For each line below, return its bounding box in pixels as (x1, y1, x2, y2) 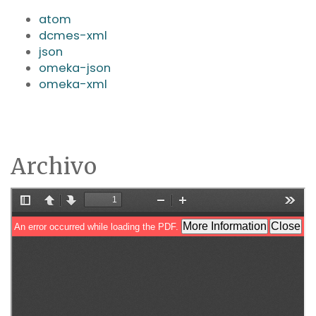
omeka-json (39, 59, 111, 76)
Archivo (11, 152, 97, 181)
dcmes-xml (39, 27, 107, 44)
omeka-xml (39, 75, 107, 92)
